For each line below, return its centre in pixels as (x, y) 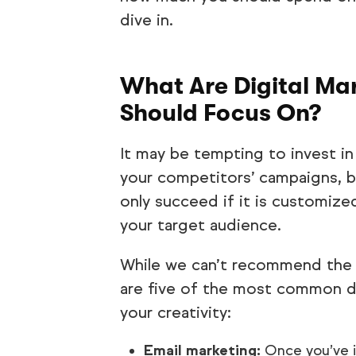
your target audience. (200, 225)
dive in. (146, 20)
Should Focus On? (220, 113)
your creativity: (175, 313)
